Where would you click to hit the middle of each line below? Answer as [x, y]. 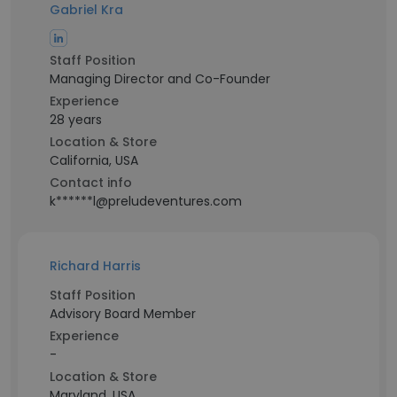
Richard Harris [95, 266]
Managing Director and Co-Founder [160, 79]
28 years [76, 120]
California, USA [94, 160]
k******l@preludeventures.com [146, 201]
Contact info [91, 183]
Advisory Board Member [123, 314]
